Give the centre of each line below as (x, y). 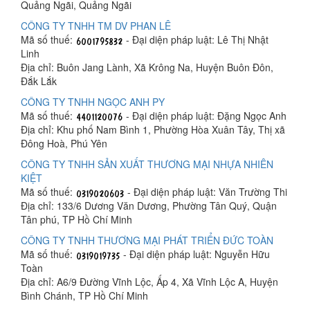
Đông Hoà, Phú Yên (64, 143)
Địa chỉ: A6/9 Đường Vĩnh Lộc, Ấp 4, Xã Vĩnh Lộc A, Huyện (149, 281)
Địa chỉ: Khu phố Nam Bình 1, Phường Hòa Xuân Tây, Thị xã (153, 129)
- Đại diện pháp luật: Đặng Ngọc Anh (205, 115)
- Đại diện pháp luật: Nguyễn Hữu (195, 254)
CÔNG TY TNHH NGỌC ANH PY (93, 101)
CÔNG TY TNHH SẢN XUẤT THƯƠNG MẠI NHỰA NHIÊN (147, 164)
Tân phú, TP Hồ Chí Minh (76, 219)
